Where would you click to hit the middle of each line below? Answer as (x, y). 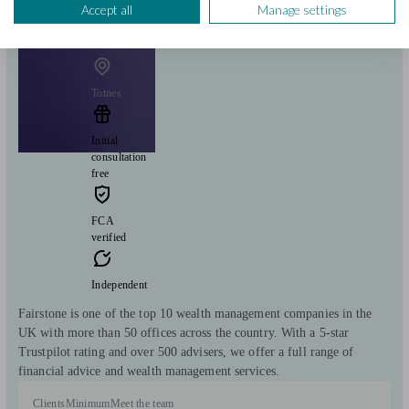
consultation (119, 157)
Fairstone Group (138, 36)
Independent (120, 284)
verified (109, 237)
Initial (105, 140)
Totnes (106, 93)
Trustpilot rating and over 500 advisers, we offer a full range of (186, 351)
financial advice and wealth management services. (149, 371)
